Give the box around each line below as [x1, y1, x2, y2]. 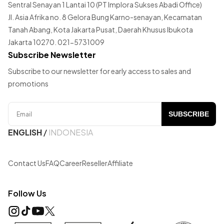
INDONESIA [48, 127, 93, 138]
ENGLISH [8, 127, 42, 138]
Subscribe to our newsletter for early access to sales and [8, 66, 191, 76]
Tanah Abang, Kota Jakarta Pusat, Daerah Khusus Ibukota [8, 25, 193, 34]
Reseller [82, 158, 107, 168]
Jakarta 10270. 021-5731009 [8, 37, 104, 47]
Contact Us [8, 158, 45, 168]
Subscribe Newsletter [8, 49, 96, 60]
